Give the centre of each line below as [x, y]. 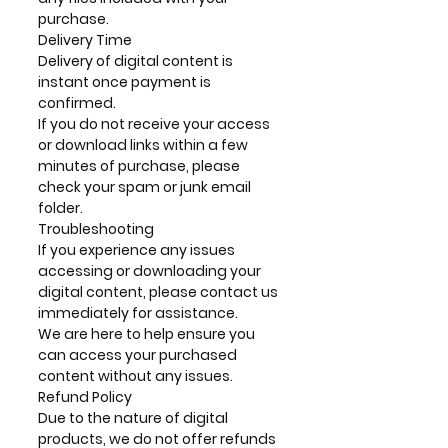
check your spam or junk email [144, 187]
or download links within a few [143, 145]
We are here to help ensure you [146, 334]
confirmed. [77, 103]
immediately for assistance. [138, 313]
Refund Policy [85, 397]
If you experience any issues [136, 250]
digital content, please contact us [158, 292]
